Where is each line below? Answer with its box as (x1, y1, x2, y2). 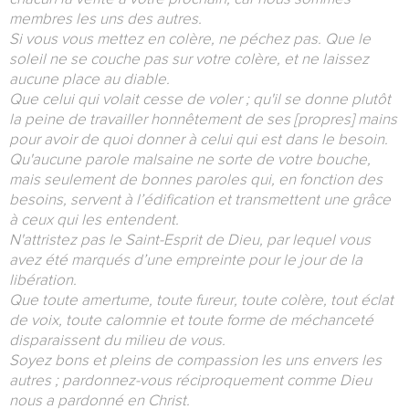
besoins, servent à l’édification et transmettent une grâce (9, 191, 391, 209)
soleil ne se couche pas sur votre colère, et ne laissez (9, 50, 369, 68)
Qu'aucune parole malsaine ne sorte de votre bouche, (9, 151, 371, 169)
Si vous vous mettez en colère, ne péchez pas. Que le (9, 30, 371, 48)
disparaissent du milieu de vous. (9, 331, 225, 350)
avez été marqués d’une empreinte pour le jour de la (9, 251, 362, 269)
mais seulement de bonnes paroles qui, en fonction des (9, 171, 383, 189)
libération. (9, 271, 77, 289)
